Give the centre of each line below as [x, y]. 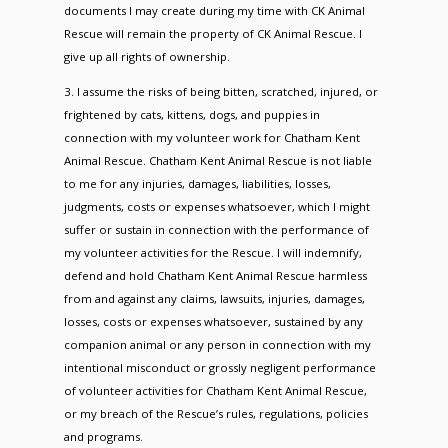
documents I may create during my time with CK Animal [214, 10]
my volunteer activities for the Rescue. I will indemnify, [212, 252]
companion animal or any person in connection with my [217, 344]
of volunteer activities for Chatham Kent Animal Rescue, [215, 390]
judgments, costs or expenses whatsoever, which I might [216, 206]
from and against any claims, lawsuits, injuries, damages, [214, 298]
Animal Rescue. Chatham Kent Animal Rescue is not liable [217, 160]
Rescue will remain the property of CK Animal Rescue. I [212, 33]
